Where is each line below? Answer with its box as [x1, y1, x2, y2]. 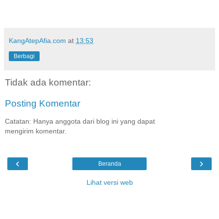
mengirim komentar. [5, 127, 66, 135]
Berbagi [14, 52, 35, 60]
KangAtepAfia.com [9, 36, 66, 44]
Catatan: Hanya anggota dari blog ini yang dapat [5, 117, 155, 125]
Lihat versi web [86, 178, 133, 187]
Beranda [98, 160, 121, 168]
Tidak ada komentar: [5, 77, 91, 88]
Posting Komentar [5, 98, 80, 109]
